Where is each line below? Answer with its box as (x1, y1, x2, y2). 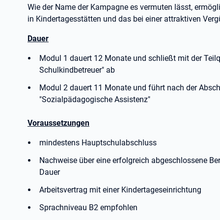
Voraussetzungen (27, 118, 89, 128)
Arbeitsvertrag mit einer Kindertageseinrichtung (39, 185, 201, 194)
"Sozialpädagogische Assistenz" (39, 95, 150, 104)
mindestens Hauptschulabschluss (39, 138, 157, 147)
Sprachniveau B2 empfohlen (39, 203, 137, 212)
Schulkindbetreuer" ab (39, 65, 115, 75)
